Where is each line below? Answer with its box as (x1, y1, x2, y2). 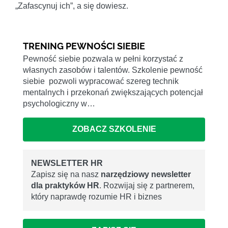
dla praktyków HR (31, 181, 99, 190)
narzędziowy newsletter (101, 169, 191, 179)
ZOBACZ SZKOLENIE (72, 125, 156, 134)
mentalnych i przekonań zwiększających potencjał (23, 88, 203, 97)
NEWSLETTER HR (31, 158, 103, 167)
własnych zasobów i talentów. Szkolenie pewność (23, 66, 203, 75)
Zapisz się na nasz (31, 169, 101, 179)
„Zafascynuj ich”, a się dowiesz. (15, 2, 132, 11)
